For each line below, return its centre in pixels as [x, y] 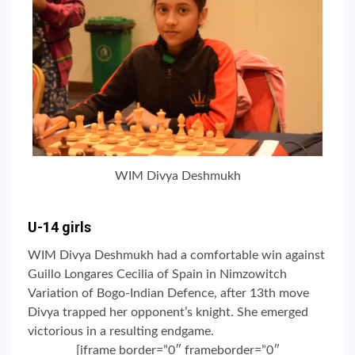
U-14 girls [59, 227]
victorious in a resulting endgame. [121, 331]
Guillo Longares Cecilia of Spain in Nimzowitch [157, 274]
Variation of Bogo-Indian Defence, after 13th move [168, 293]
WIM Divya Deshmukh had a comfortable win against [176, 255]
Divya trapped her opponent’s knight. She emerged [168, 312]
